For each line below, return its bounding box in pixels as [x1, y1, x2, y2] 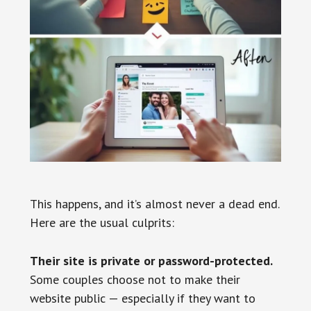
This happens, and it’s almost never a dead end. [29, 195, 279, 212]
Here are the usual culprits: [29, 214, 174, 230]
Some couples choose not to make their [29, 271, 240, 287]
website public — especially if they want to [29, 289, 255, 306]
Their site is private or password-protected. [29, 252, 273, 269]
